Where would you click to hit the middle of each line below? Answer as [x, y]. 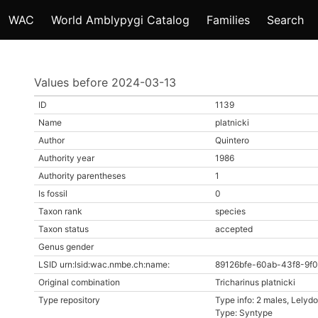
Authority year [66, 158]
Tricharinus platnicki [255, 282]
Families [228, 20]
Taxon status [64, 229]
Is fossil [53, 193]
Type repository [69, 300]
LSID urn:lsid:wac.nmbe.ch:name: [104, 264]
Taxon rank [60, 211]
